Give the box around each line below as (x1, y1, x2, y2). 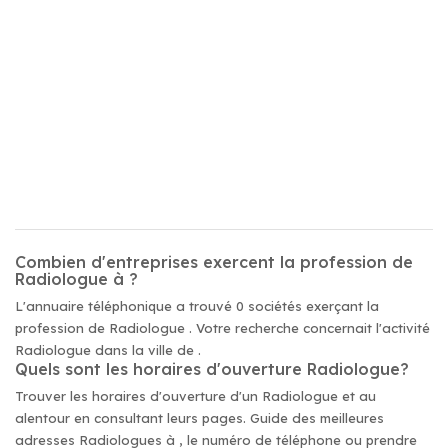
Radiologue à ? (15, 269, 138, 289)
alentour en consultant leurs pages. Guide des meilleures (15, 410, 384, 426)
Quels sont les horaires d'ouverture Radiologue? (15, 359, 409, 379)
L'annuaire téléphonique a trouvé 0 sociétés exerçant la (15, 298, 379, 314)
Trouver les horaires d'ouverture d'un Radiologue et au (15, 388, 376, 404)
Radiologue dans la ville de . (15, 342, 201, 358)
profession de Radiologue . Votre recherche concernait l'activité (15, 320, 430, 336)
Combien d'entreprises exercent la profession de (15, 252, 413, 272)
